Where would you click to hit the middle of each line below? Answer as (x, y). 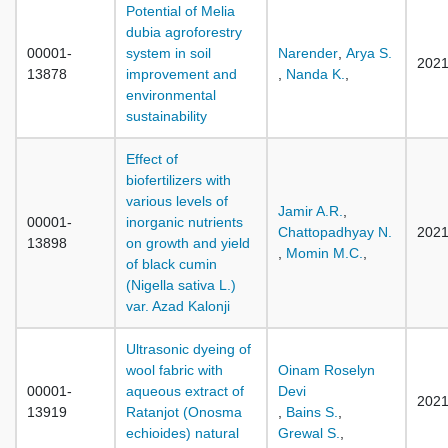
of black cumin (171, 264)
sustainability (166, 116)
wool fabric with (174, 370)
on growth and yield (188, 243)
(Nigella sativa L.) (181, 285)
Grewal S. (309, 433)
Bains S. (312, 412)
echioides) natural (182, 433)
